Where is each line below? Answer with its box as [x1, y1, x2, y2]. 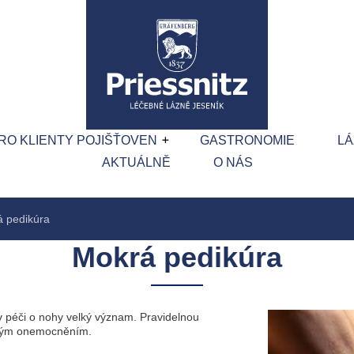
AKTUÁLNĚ [101, 156, 171, 169]
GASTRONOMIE [200, 134, 295, 147]
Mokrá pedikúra [72, 241, 282, 273]
